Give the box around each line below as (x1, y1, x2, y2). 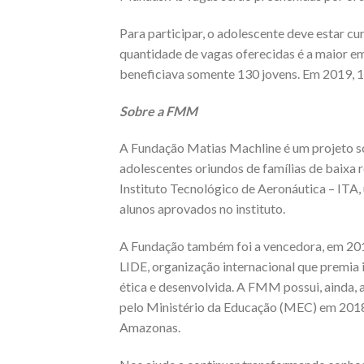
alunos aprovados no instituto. (119, 201, 285, 217)
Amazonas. (119, 319, 180, 336)
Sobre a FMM (119, 102, 197, 119)
